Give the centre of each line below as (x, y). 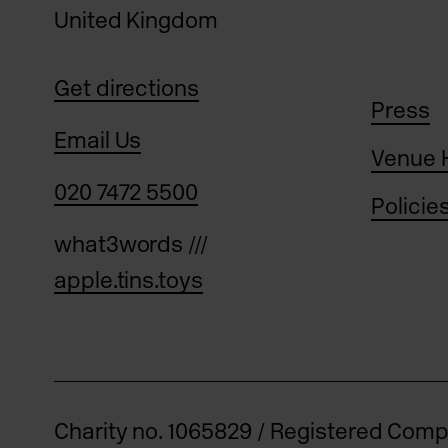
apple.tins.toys (128, 281)
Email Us (97, 141)
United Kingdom (136, 21)
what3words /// (131, 245)
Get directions (126, 89)
